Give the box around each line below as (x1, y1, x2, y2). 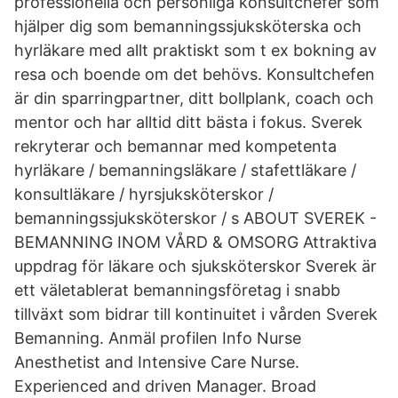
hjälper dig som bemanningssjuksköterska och (14, 17, 362, 36)
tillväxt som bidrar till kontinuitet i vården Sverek (14, 305, 378, 323)
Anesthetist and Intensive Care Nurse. (14, 353, 299, 371)
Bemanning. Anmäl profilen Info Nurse (14, 329, 301, 347)
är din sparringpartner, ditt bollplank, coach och (14, 89, 374, 107)
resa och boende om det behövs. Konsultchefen (14, 65, 375, 84)
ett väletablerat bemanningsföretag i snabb (14, 281, 340, 299)
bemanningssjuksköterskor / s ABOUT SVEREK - (14, 209, 377, 227)
